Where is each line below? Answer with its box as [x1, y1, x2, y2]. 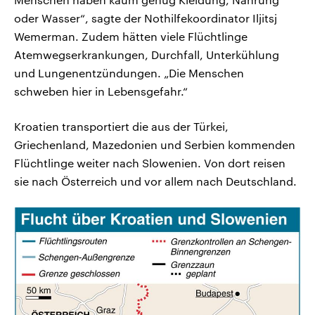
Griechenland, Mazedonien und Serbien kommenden [14, 138, 295, 152]
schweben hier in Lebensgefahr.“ [14, 84, 188, 98]
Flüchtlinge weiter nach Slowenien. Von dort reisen [14, 156, 285, 170]
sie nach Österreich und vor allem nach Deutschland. [14, 174, 297, 188]
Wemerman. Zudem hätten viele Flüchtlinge [14, 30, 247, 44]
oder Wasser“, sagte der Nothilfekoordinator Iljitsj [14, 11, 277, 25]
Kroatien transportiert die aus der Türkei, [14, 120, 229, 134]
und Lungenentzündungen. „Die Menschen [14, 66, 244, 80]
